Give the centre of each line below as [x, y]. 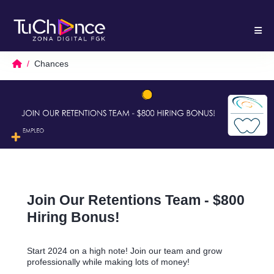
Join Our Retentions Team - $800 [136, 200]
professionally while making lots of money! [111, 262]
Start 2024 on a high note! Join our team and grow [124, 251]
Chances [51, 64]
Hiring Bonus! [73, 217]
